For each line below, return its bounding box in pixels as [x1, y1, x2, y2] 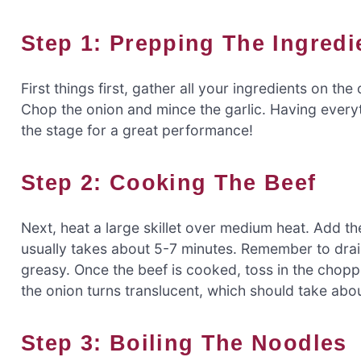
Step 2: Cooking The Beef [36, 170, 317, 196]
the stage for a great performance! [21, 122, 253, 139]
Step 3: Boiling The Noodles [36, 330, 347, 356]
